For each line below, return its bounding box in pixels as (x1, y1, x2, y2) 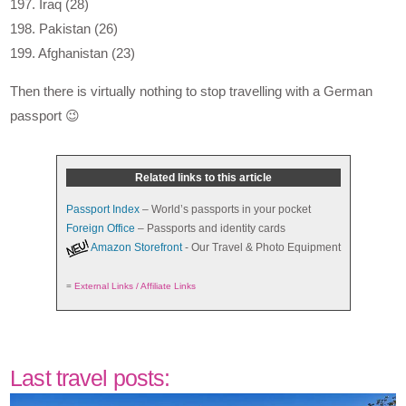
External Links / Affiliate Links (73, 281, 196, 292)
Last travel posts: (10, 365, 170, 391)
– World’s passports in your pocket (139, 203, 311, 217)
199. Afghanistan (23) (10, 45, 136, 62)
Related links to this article (134, 171, 272, 184)
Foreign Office (65, 222, 135, 236)
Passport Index (65, 203, 140, 217)
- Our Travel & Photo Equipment (181, 241, 341, 255)
